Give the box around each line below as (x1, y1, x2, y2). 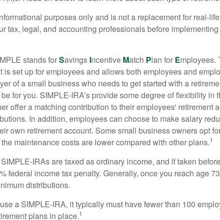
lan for (151, 54, 175, 66)
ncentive (91, 54, 123, 66)
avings (64, 54, 89, 66)
